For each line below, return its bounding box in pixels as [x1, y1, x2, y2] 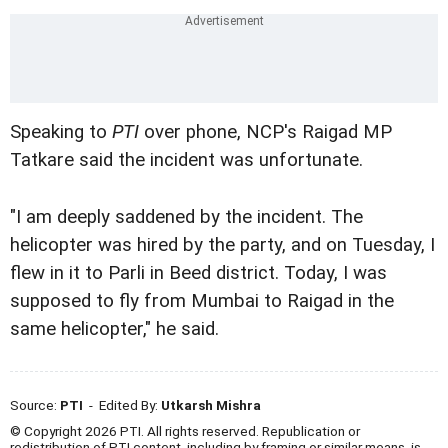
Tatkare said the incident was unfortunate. [10, 149, 363, 172]
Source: [10, 396, 60, 413]
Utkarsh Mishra [161, 396, 261, 413]
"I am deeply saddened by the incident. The [10, 205, 363, 228]
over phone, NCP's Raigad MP [139, 121, 392, 144]
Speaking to [10, 121, 112, 144]
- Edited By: [83, 396, 161, 413]
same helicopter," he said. [10, 317, 219, 340]
